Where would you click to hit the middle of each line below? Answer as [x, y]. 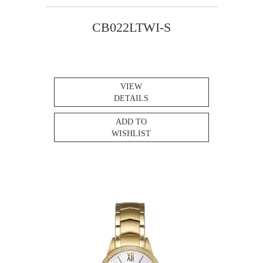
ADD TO [131, 122]
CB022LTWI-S [131, 28]
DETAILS [131, 99]
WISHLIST [131, 134]
